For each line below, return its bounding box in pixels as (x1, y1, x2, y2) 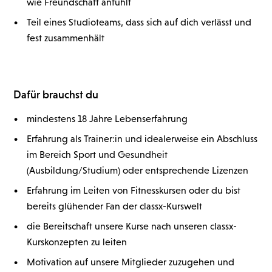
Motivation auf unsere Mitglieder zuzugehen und (27, 256, 235, 267)
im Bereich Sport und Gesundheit (27, 149, 168, 160)
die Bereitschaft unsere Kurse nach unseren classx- (27, 220, 237, 231)
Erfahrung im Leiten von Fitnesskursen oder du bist (27, 185, 241, 195)
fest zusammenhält (27, 32, 105, 43)
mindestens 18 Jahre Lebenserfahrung (27, 113, 188, 124)
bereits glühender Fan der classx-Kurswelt (27, 200, 203, 211)
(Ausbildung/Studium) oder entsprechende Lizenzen (27, 165, 249, 175)
